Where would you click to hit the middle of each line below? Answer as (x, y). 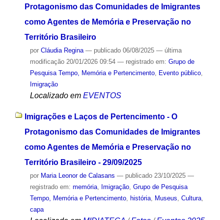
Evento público (179, 73)
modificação (47, 62)
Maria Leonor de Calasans (78, 175)
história (140, 198)
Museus (166, 198)
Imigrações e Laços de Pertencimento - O (101, 116)
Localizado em (55, 96)
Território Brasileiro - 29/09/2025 (83, 162)
